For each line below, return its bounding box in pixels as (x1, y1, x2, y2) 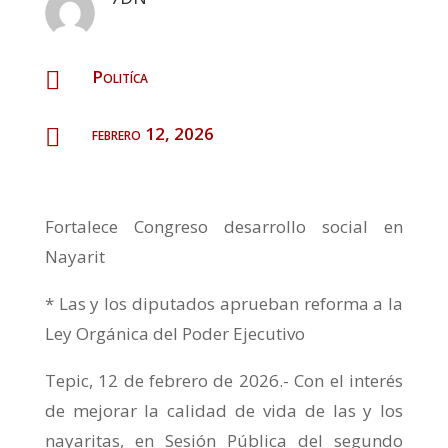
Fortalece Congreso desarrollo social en (44, 215, 404, 239)
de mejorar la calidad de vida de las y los (44, 399, 404, 423)
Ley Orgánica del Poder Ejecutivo (44, 322, 305, 346)
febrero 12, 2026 (91, 122, 214, 146)
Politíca (91, 65, 148, 89)
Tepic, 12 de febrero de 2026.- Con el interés (44, 369, 404, 393)
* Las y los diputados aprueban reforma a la (44, 292, 404, 316)
